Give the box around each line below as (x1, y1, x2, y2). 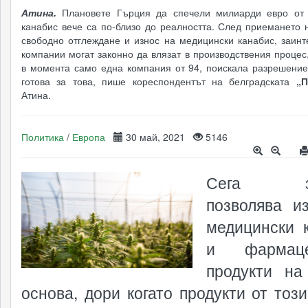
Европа (72, 130, 105, 144)
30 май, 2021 (123, 130, 193, 144)
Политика (21, 130, 64, 144)
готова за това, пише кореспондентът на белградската (21, 74, 296, 88)
